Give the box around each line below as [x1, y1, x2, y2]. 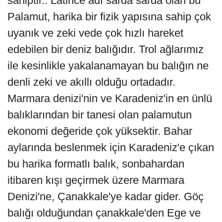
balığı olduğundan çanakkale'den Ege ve [7, 207, 201, 220]
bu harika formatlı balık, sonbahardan [7, 158, 184, 170]
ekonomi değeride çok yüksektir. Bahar [7, 125, 192, 138]
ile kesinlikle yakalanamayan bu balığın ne [7, 59, 209, 72]
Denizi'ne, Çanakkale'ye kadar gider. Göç [7, 190, 204, 203]
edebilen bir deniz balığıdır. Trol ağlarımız [7, 43, 204, 56]
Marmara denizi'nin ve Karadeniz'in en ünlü [7, 92, 212, 105]
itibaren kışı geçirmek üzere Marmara [7, 174, 184, 187]
